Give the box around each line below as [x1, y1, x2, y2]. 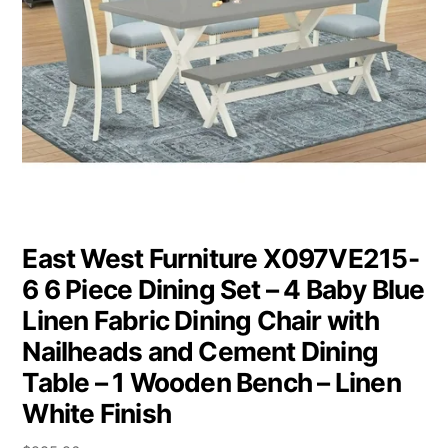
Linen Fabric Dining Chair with [22, 304, 379, 336]
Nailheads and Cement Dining [22, 335, 379, 367]
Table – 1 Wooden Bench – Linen [22, 366, 401, 398]
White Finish [22, 397, 171, 429]
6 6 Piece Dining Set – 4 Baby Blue [22, 273, 425, 305]
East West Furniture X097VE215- [22, 242, 419, 274]
